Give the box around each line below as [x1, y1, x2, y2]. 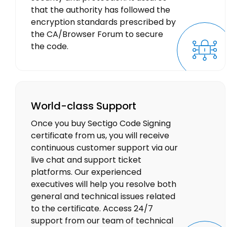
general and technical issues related [31, 191, 175, 203]
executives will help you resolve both [31, 178, 176, 191]
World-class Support [31, 99, 136, 113]
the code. [31, 41, 68, 53]
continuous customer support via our [31, 142, 178, 154]
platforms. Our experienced [31, 166, 141, 178]
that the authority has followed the [31, 4, 170, 16]
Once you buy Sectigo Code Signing [31, 118, 171, 130]
